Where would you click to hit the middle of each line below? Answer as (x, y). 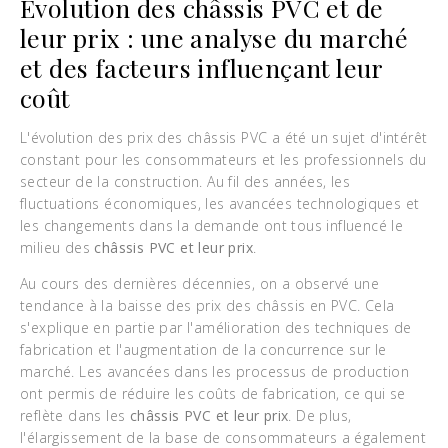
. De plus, (320, 415)
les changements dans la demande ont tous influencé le (212, 225)
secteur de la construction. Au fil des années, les (185, 181)
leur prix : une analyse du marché (214, 37)
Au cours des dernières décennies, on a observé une (199, 283)
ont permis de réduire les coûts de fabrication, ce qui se (213, 393)
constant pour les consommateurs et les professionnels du (223, 159)
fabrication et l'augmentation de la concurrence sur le (203, 349)
